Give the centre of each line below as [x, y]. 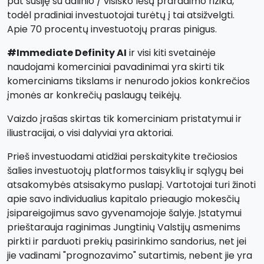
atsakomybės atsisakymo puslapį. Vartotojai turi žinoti [131, 185]
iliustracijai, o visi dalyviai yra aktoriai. [90, 133]
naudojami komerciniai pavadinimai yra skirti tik [116, 67]
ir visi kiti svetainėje [171, 53]
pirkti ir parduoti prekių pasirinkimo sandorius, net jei [127, 241]
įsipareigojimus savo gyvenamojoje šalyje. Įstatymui [124, 213]
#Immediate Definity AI [67, 53]
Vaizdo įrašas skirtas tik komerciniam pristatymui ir [124, 119]
